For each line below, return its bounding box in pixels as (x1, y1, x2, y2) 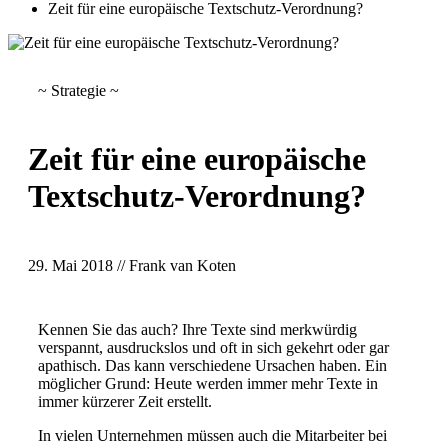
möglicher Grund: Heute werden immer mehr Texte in (38, 374, 378, 392)
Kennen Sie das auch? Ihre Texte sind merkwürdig (38, 320, 357, 338)
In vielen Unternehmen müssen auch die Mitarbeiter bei (38, 426, 387, 444)
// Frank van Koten (113, 256, 236, 274)
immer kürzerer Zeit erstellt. (38, 392, 212, 410)
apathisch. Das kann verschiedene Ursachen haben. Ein (38, 356, 387, 374)
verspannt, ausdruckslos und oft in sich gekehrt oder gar (38, 338, 389, 356)
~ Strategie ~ (38, 82, 119, 99)
